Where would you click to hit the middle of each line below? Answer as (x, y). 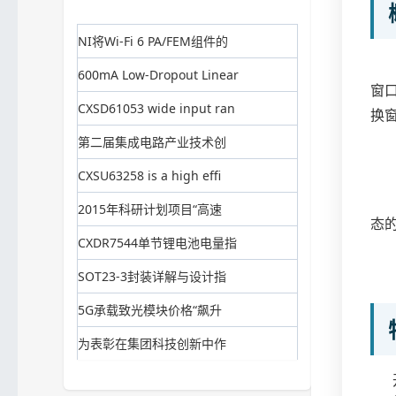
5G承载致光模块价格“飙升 (150, 309)
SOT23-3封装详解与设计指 (152, 276)
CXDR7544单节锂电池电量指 (157, 242)
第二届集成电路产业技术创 (152, 141)
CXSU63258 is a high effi (149, 175)
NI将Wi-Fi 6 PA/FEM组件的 (153, 41)
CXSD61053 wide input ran (156, 108)
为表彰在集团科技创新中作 (152, 343)
